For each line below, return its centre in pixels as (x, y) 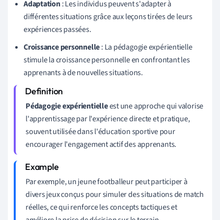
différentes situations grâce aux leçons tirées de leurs (108, 16)
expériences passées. (57, 29)
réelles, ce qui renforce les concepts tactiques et (101, 207)
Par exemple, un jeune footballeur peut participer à (107, 181)
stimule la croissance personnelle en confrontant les (107, 60)
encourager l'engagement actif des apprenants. (101, 144)
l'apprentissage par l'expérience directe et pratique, (108, 119)
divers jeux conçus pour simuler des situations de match (115, 194)
